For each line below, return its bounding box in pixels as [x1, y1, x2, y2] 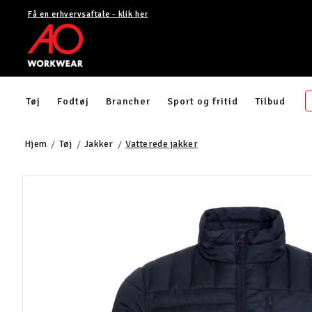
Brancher [105, 95, 151, 107]
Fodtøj [56, 95, 89, 107]
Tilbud [254, 95, 286, 107]
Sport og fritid [167, 95, 238, 107]
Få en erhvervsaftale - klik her [28, 8, 148, 19]
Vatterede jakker [125, 138, 198, 150]
